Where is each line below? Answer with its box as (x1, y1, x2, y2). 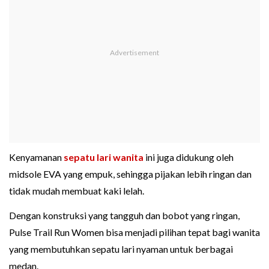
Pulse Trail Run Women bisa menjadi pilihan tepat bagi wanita (9, 226, 260, 238)
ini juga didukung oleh (144, 151, 234, 163)
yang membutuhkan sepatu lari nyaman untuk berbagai (9, 243, 233, 255)
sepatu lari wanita (64, 151, 144, 163)
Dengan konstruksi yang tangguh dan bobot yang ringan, (9, 210, 240, 222)
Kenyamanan (9, 151, 64, 163)
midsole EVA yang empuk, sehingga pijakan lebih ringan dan (9, 168, 252, 180)
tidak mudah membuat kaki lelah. (9, 185, 144, 197)
